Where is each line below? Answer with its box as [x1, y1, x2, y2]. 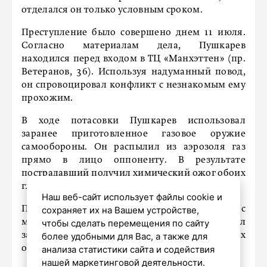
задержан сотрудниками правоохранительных [21, 231, 246, 241]
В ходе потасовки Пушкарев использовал [21, 116, 246, 126]
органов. [21, 244, 61, 254]
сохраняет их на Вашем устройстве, [41, 204, 199, 216]
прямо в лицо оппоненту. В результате [21, 156, 246, 166]
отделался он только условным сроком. [21, 5, 203, 15]
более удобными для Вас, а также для [41, 231, 207, 242]
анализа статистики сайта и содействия [41, 244, 215, 255]
